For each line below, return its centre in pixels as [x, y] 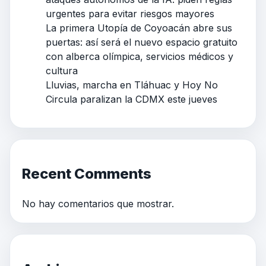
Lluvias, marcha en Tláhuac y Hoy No [132, 85]
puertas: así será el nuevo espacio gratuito [142, 42]
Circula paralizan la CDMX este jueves [132, 99]
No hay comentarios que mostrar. [98, 204]
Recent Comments [87, 174]
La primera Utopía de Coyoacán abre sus [139, 28]
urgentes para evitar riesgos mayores [130, 13]
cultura [62, 70]
